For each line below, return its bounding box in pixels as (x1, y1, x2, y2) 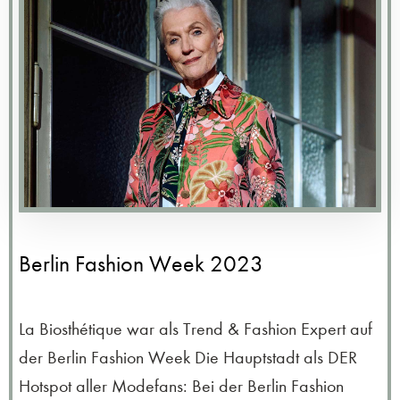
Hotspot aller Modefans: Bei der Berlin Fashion (19, 375, 344, 396)
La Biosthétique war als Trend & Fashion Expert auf (19, 318, 372, 339)
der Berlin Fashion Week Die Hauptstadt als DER (19, 346, 357, 368)
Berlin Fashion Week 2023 (19, 249, 263, 278)
